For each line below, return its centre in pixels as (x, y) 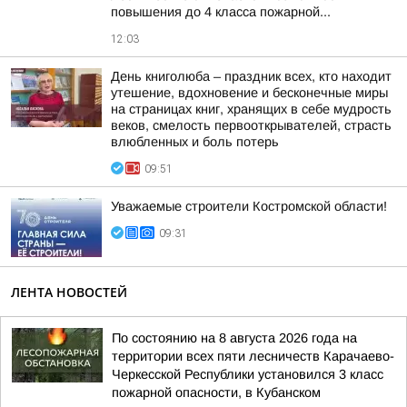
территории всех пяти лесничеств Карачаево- (253, 356)
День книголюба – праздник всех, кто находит (251, 76)
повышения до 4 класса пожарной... (221, 12)
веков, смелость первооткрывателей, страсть (251, 125)
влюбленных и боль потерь (195, 142)
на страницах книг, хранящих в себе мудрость (251, 109)
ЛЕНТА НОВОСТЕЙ (69, 292)
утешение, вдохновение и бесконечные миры (249, 93)
